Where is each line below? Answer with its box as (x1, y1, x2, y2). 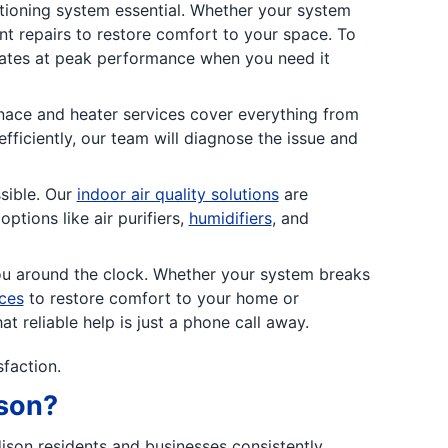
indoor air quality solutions (76, 184, 279, 204)
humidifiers (188, 208, 272, 228)
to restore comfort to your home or (23, 288, 299, 308)
